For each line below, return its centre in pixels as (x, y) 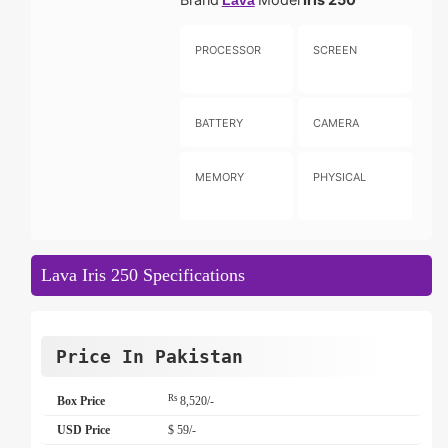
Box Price (81, 401)
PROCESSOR (227, 50)
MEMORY (219, 177)
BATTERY (218, 123)
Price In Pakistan (149, 356)
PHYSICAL (340, 177)
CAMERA (336, 123)
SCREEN (335, 50)
